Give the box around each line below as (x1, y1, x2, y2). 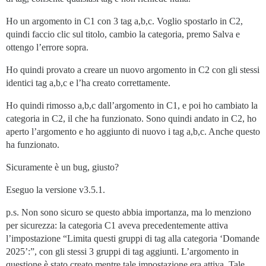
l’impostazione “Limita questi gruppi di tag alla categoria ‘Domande (6, 233, 259, 243)
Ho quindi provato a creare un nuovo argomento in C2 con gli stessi (6, 65, 259, 75)
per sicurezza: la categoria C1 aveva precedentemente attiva (6, 220, 228, 230)
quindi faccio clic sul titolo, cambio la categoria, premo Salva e (6, 29, 240, 39)
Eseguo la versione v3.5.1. (6, 185, 105, 195)
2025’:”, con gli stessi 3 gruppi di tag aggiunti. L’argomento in (6, 246, 239, 256)
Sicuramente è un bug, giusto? (6, 162, 119, 172)
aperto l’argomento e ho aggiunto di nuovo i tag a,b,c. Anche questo (6, 126, 260, 137)
